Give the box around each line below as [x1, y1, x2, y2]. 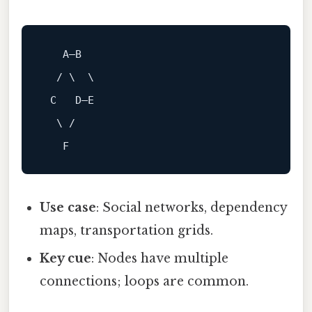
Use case [40, 199, 97, 215]
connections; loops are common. [40, 273, 249, 289]
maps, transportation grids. [40, 222, 214, 238]
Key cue [40, 250, 92, 266]
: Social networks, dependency [96, 199, 288, 215]
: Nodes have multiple [91, 250, 229, 266]
